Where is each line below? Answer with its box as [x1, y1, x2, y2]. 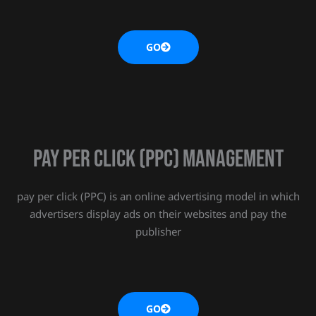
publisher [135, 224, 181, 239]
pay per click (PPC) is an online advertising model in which [16, 189, 300, 204]
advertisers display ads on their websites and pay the [30, 207, 286, 221]
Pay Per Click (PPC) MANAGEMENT [32, 145, 284, 174]
